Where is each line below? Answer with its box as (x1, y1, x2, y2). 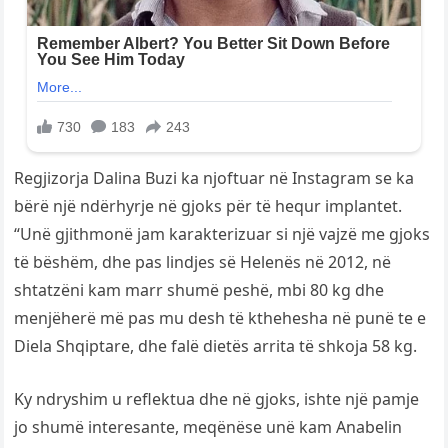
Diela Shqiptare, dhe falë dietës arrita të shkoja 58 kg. (14, 335, 418, 358)
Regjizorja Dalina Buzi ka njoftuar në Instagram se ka (14, 167, 415, 190)
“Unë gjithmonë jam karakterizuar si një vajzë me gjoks (14, 223, 431, 246)
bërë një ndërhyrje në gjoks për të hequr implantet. (14, 195, 403, 218)
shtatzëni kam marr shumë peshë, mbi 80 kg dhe (14, 279, 385, 302)
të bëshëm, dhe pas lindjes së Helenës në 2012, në (14, 251, 392, 274)
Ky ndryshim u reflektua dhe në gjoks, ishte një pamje (14, 388, 420, 411)
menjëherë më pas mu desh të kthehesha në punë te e (14, 307, 427, 330)
